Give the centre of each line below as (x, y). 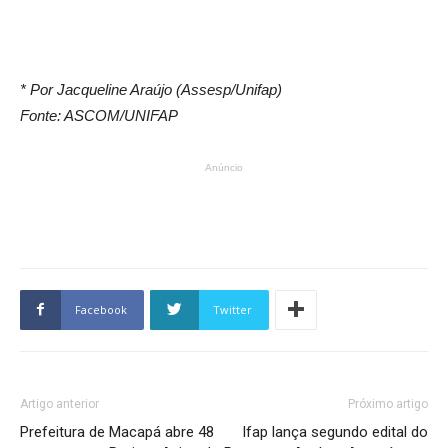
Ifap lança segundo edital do (335, 431)
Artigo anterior (59, 403)
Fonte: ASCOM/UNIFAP (99, 115)
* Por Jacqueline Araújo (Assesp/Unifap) (151, 89)
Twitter (232, 309)
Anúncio (224, 167)
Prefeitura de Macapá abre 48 (117, 431)
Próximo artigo (388, 403)
